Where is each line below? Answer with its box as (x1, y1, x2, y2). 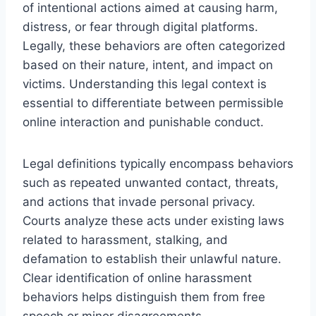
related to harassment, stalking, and (23, 232, 228, 247)
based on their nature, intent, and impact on (23, 57, 273, 72)
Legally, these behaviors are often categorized (23, 38, 286, 53)
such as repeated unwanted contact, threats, (23, 175, 279, 190)
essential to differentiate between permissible (23, 95, 284, 110)
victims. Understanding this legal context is (23, 76, 267, 91)
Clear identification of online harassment (23, 270, 252, 285)
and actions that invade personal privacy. (23, 194, 255, 209)
